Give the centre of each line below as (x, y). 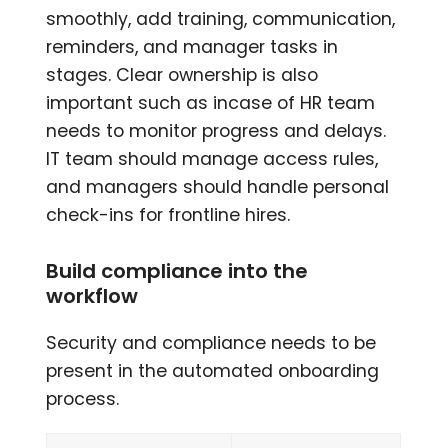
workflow (92, 296)
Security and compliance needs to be (211, 343)
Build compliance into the (177, 271)
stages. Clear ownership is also (182, 75)
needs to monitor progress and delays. (216, 131)
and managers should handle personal (218, 187)
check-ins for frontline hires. (168, 215)
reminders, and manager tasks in (192, 47)
